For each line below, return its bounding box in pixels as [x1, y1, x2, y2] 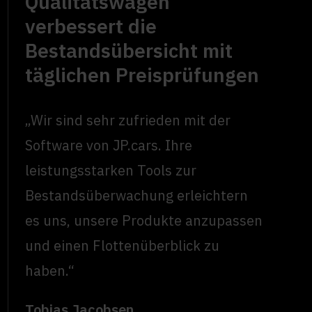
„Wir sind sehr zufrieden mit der [25, 111, 231, 130]
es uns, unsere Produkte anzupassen [25, 211, 263, 231]
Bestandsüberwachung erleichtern [25, 186, 249, 205]
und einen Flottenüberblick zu [25, 236, 220, 256]
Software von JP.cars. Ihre [25, 136, 193, 155]
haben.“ [25, 261, 75, 281]
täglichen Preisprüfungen [25, 62, 260, 88]
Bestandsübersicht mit [25, 38, 233, 64]
